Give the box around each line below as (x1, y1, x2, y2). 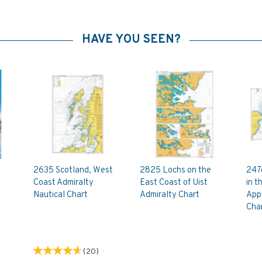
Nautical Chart (33, 189, 88, 201)
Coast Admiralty (33, 177, 94, 188)
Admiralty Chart (139, 189, 199, 201)
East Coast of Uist (139, 177, 208, 188)
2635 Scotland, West (33, 164, 113, 176)
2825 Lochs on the (139, 164, 211, 176)
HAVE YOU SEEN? (81, 32, 181, 47)
